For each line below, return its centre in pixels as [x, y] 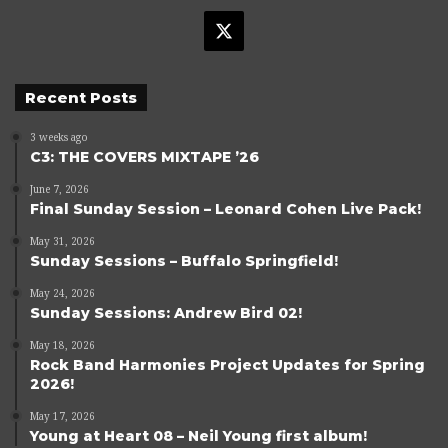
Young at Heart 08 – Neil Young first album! [198, 435]
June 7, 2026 [59, 188]
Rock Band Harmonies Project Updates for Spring [227, 364]
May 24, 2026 [62, 292]
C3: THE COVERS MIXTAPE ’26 [144, 156]
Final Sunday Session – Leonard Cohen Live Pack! [225, 208]
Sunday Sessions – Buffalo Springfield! [184, 260]
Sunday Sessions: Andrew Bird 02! [166, 312]
